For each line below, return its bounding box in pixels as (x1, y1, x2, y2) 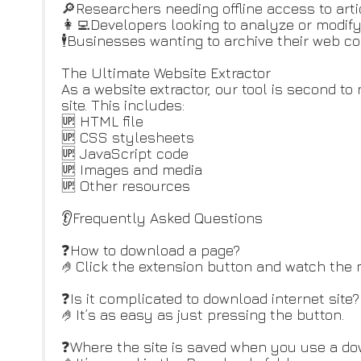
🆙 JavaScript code (61, 145, 189, 162)
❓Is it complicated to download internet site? (61, 290, 359, 307)
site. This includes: (61, 97, 185, 114)
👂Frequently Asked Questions (61, 210, 263, 226)
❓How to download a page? (61, 242, 240, 259)
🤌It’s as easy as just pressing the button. (61, 306, 344, 323)
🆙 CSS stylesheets (61, 129, 194, 146)
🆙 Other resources (61, 177, 190, 194)
